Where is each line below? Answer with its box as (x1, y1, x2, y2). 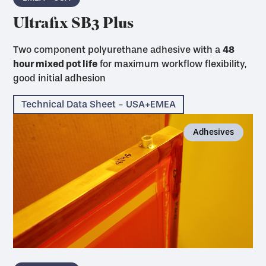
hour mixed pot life (13, 58, 98, 69)
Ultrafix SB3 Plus (13, 12, 134, 37)
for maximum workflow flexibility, (97, 58, 247, 69)
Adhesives (192, 126, 234, 137)
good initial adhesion (13, 72, 106, 84)
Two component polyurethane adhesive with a (13, 43, 223, 55)
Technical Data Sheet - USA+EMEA (21, 98, 176, 110)
